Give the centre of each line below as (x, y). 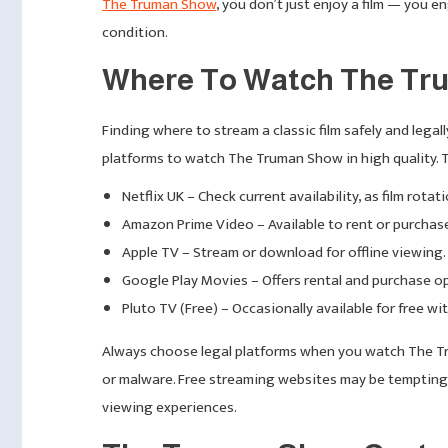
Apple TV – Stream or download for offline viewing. (284, 252)
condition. (135, 32)
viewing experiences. (169, 407)
